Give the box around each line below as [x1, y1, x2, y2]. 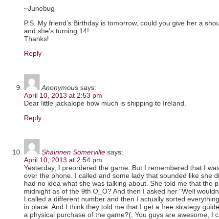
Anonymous [42, 83, 78, 91]
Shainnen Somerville [42, 148, 105, 156]
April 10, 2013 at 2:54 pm [24, 155, 102, 164]
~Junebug [24, 4, 55, 12]
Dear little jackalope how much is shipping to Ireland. [24, 99, 186, 107]
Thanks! [24, 34, 49, 43]
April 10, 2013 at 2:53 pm [24, 91, 102, 99]
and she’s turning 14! [24, 26, 89, 35]
